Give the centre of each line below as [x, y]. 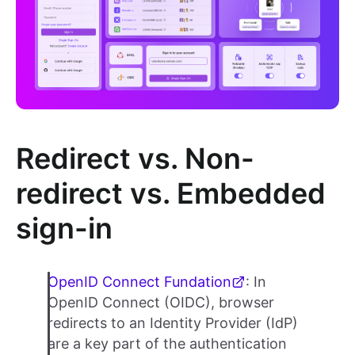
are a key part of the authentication [167, 344]
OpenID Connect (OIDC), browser [161, 303]
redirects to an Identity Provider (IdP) [173, 323]
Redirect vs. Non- [135, 159]
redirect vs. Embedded [171, 194]
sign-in [64, 229]
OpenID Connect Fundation [139, 282]
